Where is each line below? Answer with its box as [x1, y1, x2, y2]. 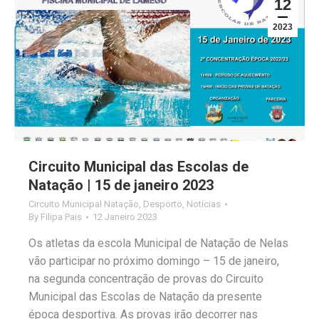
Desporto [143, 198, 182, 209]
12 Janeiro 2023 [93, 211, 157, 222]
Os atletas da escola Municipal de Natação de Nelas [28, 236, 288, 250]
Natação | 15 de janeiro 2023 [28, 176, 214, 194]
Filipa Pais [41, 211, 82, 222]
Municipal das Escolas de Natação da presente [28, 289, 262, 303]
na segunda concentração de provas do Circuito [28, 271, 263, 286]
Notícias [187, 198, 221, 209]
